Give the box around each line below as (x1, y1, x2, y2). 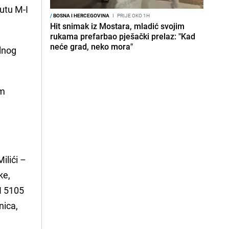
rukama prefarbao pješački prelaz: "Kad (50, 31, 195, 42)
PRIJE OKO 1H (116, 12, 150, 19)
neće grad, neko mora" (50, 41, 133, 52)
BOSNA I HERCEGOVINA (52, 12, 109, 19)
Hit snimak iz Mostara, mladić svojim (50, 20, 185, 32)
